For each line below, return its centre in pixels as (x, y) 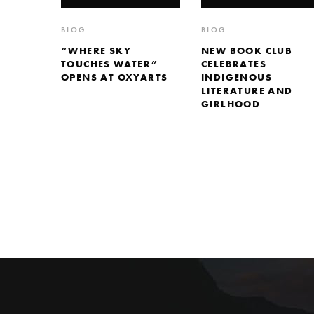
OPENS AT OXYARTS (115, 77)
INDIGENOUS (237, 77)
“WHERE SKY (96, 50)
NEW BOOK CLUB (247, 50)
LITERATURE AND (247, 90)
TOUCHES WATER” (110, 63)
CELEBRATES (234, 63)
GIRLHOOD (231, 103)
